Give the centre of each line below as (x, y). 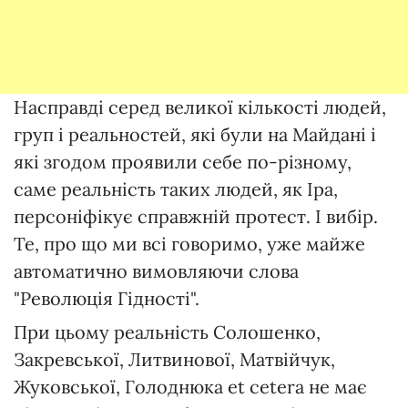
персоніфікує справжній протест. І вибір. (196, 217)
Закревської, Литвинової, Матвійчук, (174, 360)
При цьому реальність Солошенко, (167, 332)
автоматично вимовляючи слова (156, 271)
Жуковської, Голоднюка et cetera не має (190, 387)
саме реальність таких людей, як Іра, (176, 189)
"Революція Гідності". (107, 299)
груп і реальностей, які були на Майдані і (195, 135)
